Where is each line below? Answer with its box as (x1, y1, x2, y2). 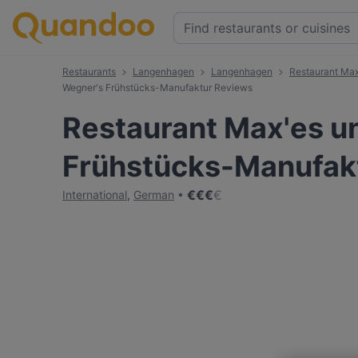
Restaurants (62, 66, 116, 78)
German (133, 188, 174, 201)
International (62, 188, 127, 201)
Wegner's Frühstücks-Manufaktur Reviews (62, 82, 253, 93)
